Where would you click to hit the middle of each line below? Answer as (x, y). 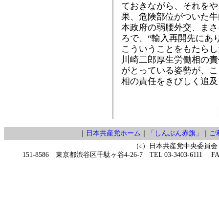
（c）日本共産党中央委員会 (175, 146)
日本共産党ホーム (113, 133)
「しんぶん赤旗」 (175, 133)
